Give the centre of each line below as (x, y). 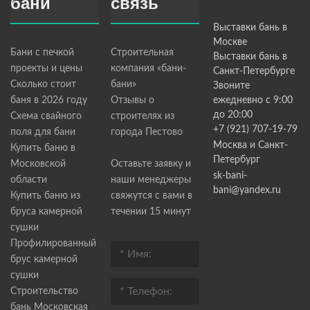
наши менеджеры (151, 180)
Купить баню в (43, 148)
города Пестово (146, 133)
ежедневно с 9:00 (253, 101)
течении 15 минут (151, 212)
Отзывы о (132, 101)
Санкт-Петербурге (254, 72)
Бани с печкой (42, 53)
